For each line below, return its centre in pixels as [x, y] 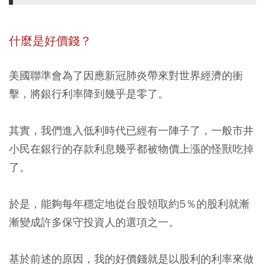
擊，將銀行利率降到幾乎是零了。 [89, 93]
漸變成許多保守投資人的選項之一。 [94, 222]
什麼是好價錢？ [50, 41]
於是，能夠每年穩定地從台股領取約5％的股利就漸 [129, 203]
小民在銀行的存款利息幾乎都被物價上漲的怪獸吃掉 [131, 148]
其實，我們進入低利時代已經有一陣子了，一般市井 [131, 130]
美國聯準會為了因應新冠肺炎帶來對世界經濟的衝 [126, 75]
